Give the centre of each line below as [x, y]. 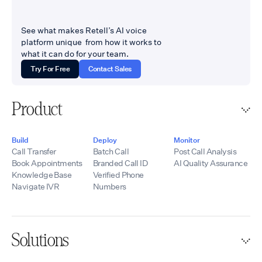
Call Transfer [34, 151]
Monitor [187, 140]
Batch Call [111, 151]
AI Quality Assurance [211, 163]
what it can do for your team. [75, 54]
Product [37, 109]
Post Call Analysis [205, 151]
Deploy [105, 140]
